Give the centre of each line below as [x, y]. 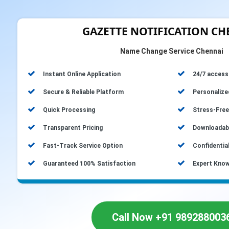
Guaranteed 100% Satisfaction [89, 164]
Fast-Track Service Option [83, 146]
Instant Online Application [82, 74]
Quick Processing [69, 110]
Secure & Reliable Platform [83, 92]
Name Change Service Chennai [171, 51]
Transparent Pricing [73, 128]
